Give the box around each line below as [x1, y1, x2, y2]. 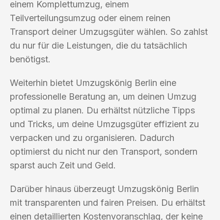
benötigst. [10, 54, 51, 64]
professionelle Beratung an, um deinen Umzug [10, 91, 196, 102]
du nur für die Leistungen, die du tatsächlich [10, 40, 187, 51]
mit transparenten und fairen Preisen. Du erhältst [10, 197, 205, 208]
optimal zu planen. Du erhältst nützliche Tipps [10, 105, 195, 115]
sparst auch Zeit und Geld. [10, 160, 116, 170]
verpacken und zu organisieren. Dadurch [10, 132, 174, 143]
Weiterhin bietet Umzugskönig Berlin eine [10, 77, 176, 88]
